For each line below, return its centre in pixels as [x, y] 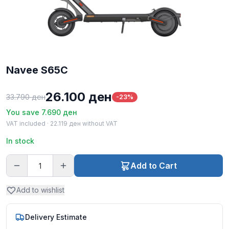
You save [24, 112]
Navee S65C [37, 70]
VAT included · [28, 124]
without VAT [99, 124]
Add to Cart [153, 166]
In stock [20, 141]
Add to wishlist [40, 190]
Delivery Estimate [56, 217]
